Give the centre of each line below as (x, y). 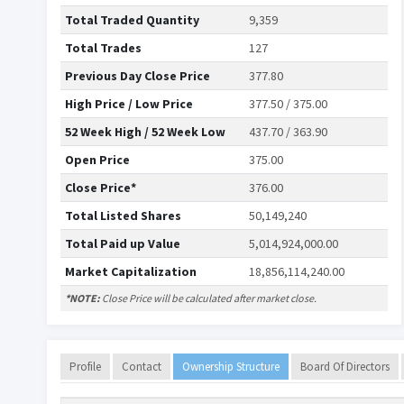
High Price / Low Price (129, 104)
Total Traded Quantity (132, 20)
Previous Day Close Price (138, 76)
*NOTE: (83, 298)
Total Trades (103, 48)
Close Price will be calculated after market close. (208, 298)
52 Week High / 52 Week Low (145, 132)
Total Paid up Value (123, 243)
